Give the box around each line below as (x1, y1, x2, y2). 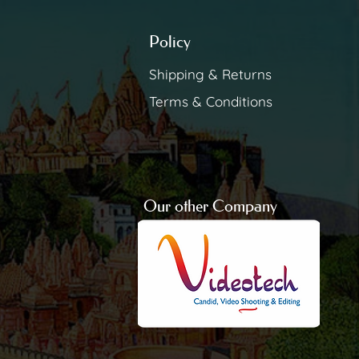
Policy (148, 31, 191, 51)
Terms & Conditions (148, 92, 272, 110)
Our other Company (143, 196, 277, 216)
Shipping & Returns (148, 65, 272, 83)
